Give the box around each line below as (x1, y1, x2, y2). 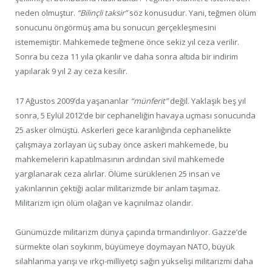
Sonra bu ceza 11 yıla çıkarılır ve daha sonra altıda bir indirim (15, 51, 238, 63)
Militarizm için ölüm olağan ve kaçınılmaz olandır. (15, 197, 193, 208)
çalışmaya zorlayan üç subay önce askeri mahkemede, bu (15, 138, 228, 150)
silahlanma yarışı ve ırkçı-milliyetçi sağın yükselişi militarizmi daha (15, 255, 253, 267)
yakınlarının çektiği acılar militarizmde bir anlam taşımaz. (15, 182, 220, 194)
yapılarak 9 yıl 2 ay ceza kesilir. (15, 66, 127, 77)
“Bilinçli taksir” (77, 7, 127, 19)
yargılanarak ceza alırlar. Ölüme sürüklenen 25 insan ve (15, 168, 220, 179)
